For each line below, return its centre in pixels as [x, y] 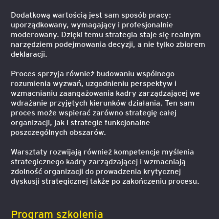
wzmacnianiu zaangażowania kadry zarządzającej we [106, 93]
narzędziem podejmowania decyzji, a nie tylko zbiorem [108, 44]
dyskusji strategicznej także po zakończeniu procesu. [105, 181]
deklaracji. [29, 54]
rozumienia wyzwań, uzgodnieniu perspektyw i [94, 83]
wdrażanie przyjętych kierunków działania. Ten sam [103, 102]
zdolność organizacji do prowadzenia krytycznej [96, 171]
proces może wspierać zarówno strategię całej [94, 112]
